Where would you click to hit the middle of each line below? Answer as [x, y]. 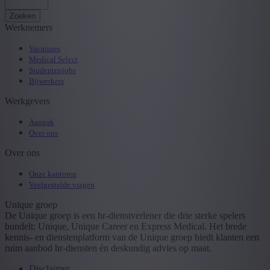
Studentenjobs [52, 70]
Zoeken [23, 16]
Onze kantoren [53, 174]
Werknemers [29, 27]
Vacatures [45, 48]
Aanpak [42, 122]
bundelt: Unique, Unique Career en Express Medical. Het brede [126, 226]
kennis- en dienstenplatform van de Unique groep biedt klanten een [132, 237]
